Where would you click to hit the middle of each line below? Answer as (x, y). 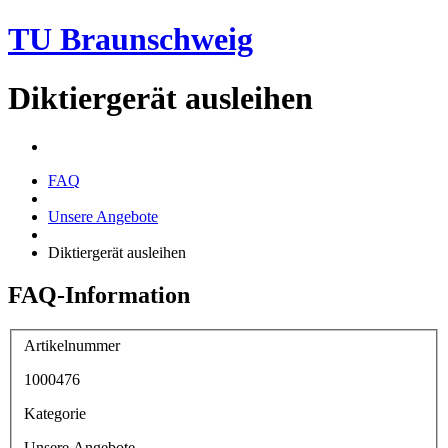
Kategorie (55, 413)
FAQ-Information (99, 295)
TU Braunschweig (130, 39)
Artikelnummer (72, 345)
